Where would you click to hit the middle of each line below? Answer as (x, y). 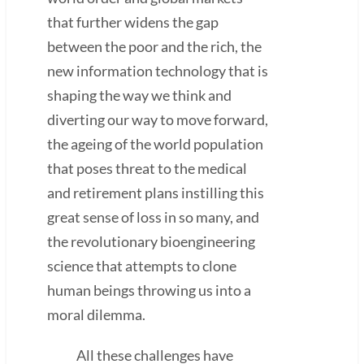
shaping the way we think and (139, 95)
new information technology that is (158, 70)
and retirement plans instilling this (156, 192)
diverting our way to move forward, (158, 119)
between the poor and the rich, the (154, 46)
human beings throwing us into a (149, 290)
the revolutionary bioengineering (151, 241)
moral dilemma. (96, 314)
